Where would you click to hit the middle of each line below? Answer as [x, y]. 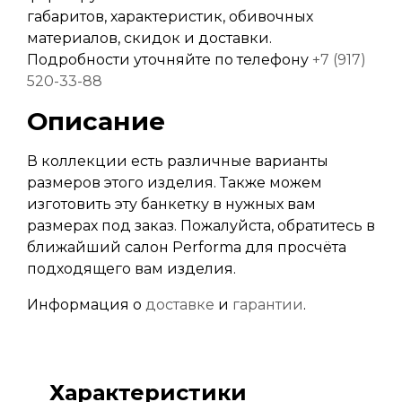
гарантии [268, 305]
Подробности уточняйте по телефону [170, 60]
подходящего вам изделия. [131, 269]
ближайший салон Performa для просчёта [187, 248]
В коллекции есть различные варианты [178, 162]
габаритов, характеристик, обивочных [170, 17]
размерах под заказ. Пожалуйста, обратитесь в [201, 226]
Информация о [86, 305]
